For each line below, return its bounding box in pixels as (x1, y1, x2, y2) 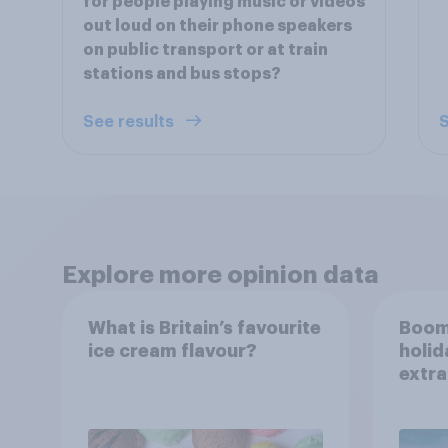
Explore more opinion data (62, 263, 379, 287)
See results (83, 114, 178, 130)
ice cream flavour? (87, 341, 257, 360)
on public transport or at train (83, 42, 328, 58)
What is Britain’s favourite (87, 318, 321, 337)
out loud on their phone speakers (83, 18, 352, 34)
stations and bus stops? (83, 66, 281, 82)
